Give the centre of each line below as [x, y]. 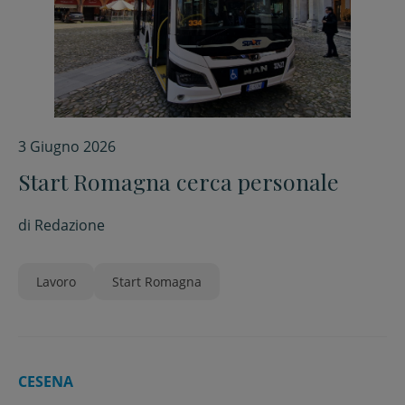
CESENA [46, 381]
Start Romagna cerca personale [179, 181]
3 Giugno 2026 [67, 146]
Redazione [70, 225]
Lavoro [56, 282]
